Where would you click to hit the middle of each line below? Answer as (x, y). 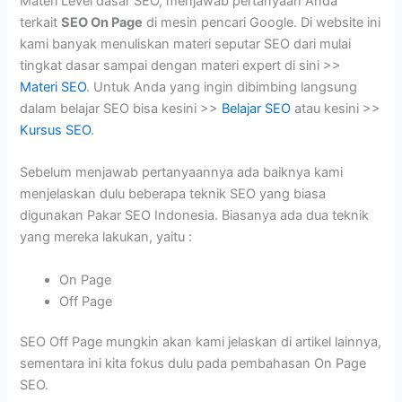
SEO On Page (102, 22)
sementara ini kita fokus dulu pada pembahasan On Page (193, 364)
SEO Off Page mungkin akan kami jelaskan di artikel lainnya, (201, 342)
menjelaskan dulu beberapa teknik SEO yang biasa (173, 194)
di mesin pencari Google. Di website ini (262, 22)
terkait (41, 22)
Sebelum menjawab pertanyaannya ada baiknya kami (182, 173)
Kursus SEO (56, 130)
